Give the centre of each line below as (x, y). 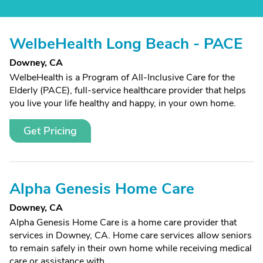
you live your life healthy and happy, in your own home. (123, 103)
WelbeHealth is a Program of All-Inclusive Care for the (122, 77)
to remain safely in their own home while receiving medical (131, 248)
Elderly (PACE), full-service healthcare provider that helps (128, 90)
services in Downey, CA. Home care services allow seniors (131, 235)
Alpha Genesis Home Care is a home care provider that (123, 222)
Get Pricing (50, 131)
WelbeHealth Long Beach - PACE (126, 44)
